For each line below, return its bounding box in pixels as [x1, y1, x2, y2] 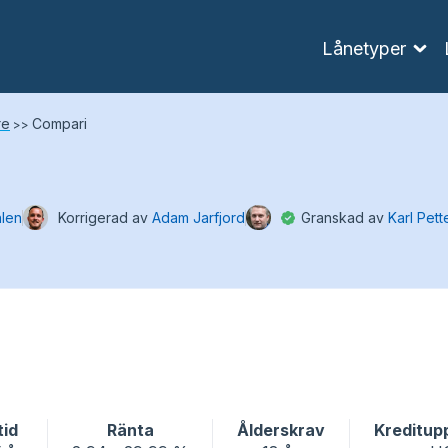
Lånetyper [322, 37, 406, 59]
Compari [32, 115, 87, 132]
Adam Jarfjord [152, 208, 245, 226]
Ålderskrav [237, 420, 326, 440]
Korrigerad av [58, 208, 152, 226]
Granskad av [301, 208, 384, 226]
